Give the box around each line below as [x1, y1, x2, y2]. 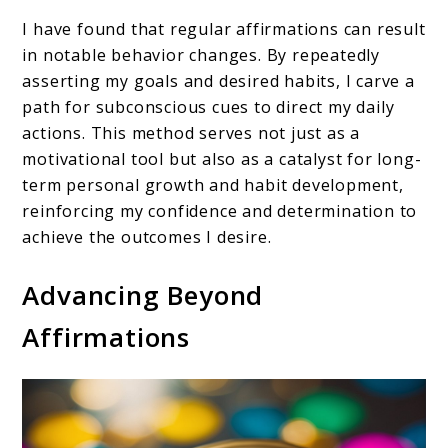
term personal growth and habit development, [22, 173, 404, 196]
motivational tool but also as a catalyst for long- [22, 147, 422, 170]
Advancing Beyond [22, 276, 264, 313]
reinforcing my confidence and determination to [22, 199, 418, 222]
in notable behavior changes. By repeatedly [22, 43, 381, 66]
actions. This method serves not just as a [22, 121, 361, 144]
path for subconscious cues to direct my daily [22, 95, 395, 118]
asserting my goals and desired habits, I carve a [22, 69, 415, 92]
